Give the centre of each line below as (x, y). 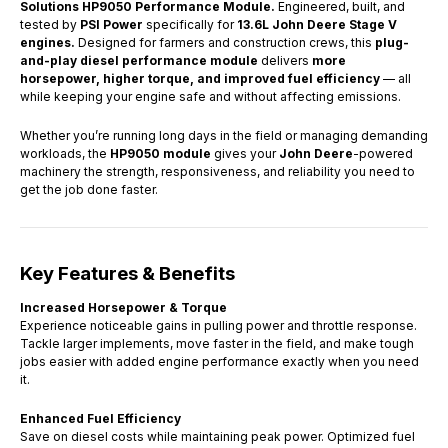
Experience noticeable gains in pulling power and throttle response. (218, 325)
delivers (285, 60)
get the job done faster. (89, 189)
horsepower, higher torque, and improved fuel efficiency (200, 78)
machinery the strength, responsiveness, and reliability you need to (217, 171)
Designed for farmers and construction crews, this (225, 42)
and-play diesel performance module (139, 60)
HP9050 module (160, 153)
